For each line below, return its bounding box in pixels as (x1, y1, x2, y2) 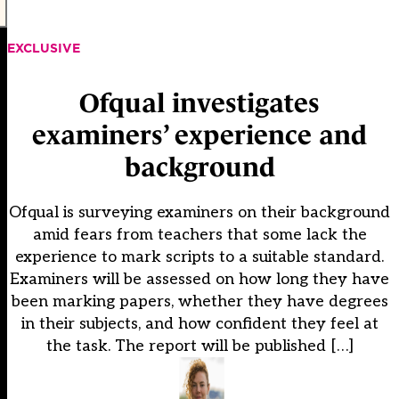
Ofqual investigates (79, 88, 320, 118)
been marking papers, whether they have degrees (11, 292, 388, 312)
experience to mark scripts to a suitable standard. (15, 248, 384, 267)
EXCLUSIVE (7, 38, 80, 57)
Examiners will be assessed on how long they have (10, 270, 389, 289)
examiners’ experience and (32, 120, 367, 151)
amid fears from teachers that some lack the (32, 225, 367, 245)
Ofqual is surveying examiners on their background (9, 203, 390, 223)
